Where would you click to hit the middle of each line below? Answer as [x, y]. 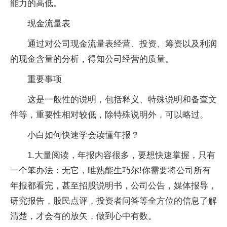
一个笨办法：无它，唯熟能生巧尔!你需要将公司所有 [110, 170]
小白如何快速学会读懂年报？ [83, 135]
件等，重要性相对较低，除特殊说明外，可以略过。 [109, 115]
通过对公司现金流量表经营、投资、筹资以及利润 [122, 44]
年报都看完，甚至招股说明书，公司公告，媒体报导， [113, 185]
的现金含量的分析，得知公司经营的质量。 [92, 59]
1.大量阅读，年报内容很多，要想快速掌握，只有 [121, 155]
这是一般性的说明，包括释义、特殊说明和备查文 [122, 99]
